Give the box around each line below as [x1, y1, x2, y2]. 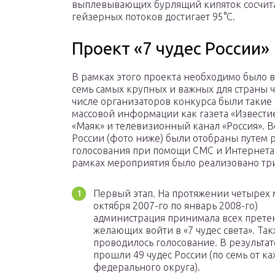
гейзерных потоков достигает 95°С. [72, 11, 235, 23]
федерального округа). [93, 261, 200, 273]
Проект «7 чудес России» [72, 39, 269, 58]
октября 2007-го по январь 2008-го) [93, 200, 258, 212]
